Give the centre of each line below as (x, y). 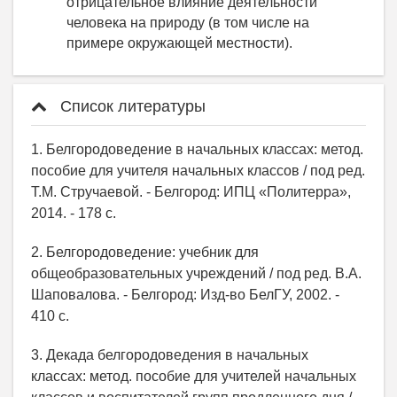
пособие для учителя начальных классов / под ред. (198, 171)
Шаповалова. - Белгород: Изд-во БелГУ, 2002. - (185, 295)
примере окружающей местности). (179, 43)
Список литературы (131, 106)
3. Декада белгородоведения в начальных (170, 355)
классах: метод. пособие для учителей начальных (194, 376)
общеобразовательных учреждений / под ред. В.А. (196, 273)
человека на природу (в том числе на (188, 23)
